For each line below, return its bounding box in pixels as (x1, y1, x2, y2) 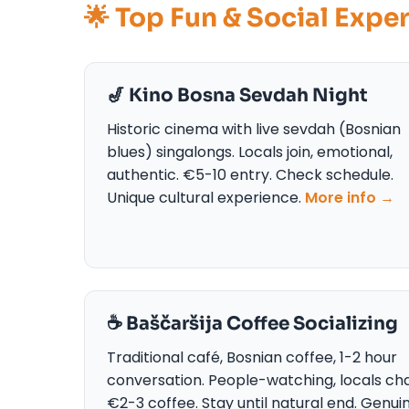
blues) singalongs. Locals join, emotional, (107, 141, 393, 163)
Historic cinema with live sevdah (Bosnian (107, 118, 401, 140)
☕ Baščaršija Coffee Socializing (107, 311, 398, 335)
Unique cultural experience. (107, 186, 305, 208)
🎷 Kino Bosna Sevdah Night (107, 83, 368, 107)
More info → (305, 186, 394, 208)
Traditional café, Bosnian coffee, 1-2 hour (107, 346, 397, 368)
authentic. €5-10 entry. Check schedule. (107, 163, 393, 185)
